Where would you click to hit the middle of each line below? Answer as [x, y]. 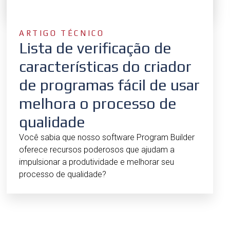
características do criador [105, 66]
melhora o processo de [98, 103]
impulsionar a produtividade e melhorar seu [97, 162]
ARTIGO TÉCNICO [62, 33]
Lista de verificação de [95, 48]
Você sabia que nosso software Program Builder [107, 137]
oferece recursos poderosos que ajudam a [97, 149]
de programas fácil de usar [109, 85]
